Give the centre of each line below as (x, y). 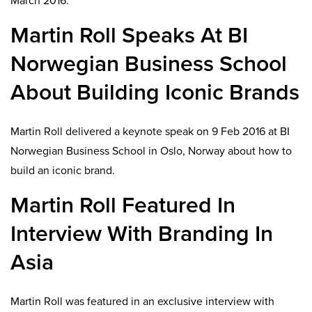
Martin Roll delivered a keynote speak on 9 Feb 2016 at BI (150, 131)
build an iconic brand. (63, 170)
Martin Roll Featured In (123, 205)
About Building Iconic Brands (155, 92)
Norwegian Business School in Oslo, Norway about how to (151, 151)
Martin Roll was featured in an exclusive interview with (142, 302)
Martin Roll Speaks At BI (129, 35)
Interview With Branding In (142, 234)
